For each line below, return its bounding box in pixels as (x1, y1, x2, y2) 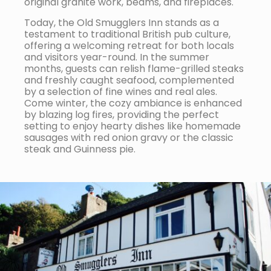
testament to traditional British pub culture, (24, 27, 230, 41)
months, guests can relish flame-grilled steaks (24, 62, 244, 76)
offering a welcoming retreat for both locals (24, 39, 234, 53)
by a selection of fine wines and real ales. (24, 85, 217, 99)
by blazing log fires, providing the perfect (24, 108, 219, 122)
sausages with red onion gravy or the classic (24, 131, 233, 145)
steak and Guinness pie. (24, 142, 135, 156)
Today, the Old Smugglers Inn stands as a (24, 16, 219, 30)
